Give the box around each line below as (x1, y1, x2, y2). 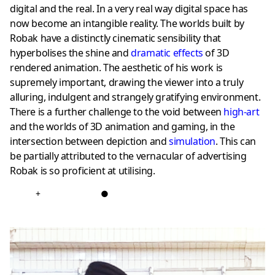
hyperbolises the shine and (10, 45, 131, 60)
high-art (223, 104, 260, 118)
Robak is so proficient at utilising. (10, 163, 155, 177)
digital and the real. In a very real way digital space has (10, 1, 248, 15)
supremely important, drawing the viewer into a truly (10, 75, 244, 89)
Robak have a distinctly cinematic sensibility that (10, 31, 222, 45)
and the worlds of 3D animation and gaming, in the (10, 119, 235, 133)
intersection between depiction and (10, 134, 169, 148)
